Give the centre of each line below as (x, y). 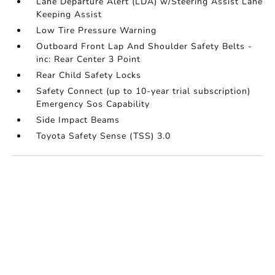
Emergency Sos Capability (93, 104)
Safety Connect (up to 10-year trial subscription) (144, 91)
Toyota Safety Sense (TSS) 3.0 (104, 136)
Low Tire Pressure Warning (97, 31)
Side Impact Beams (78, 120)
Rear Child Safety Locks (89, 76)
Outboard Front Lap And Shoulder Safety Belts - (145, 47)
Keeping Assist (69, 15)
